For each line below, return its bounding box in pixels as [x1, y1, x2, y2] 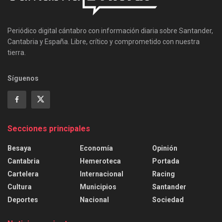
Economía [80, 144, 113, 152]
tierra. [7, 48, 26, 56]
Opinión [152, 144, 177, 152]
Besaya [7, 144, 31, 152]
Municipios [80, 182, 116, 191]
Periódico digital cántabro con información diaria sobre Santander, [7, 26, 213, 35]
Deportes [7, 195, 38, 204]
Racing [152, 169, 175, 178]
